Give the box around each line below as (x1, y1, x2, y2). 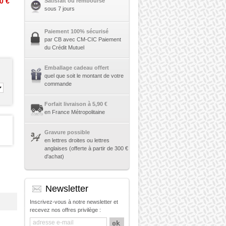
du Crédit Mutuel (44, 44, 84, 50)
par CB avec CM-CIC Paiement (44, 36, 121, 42)
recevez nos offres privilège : (29, 207, 101, 213)
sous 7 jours (44, 6, 75, 12)
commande (44, 81, 72, 87)
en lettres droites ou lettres (44, 137, 109, 143)
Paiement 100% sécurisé (44, 28, 108, 34)
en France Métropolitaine (44, 109, 105, 115)
